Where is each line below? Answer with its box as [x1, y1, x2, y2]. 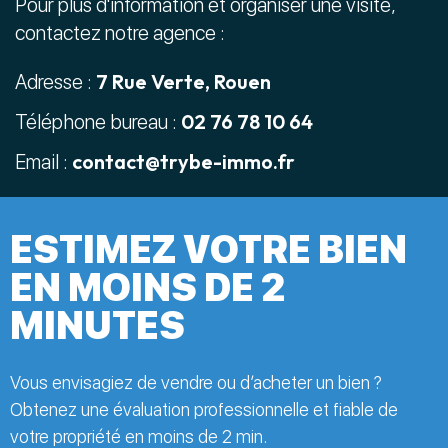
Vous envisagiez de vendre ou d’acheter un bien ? [10, 372, 382, 394]
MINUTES [10, 303, 185, 349]
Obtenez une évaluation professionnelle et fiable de [10, 399, 398, 421]
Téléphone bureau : [15, 110, 181, 135]
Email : [15, 150, 72, 175]
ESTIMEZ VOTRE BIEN [10, 227, 407, 273]
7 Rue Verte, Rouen [96, 69, 271, 95]
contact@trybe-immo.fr [72, 149, 295, 175]
